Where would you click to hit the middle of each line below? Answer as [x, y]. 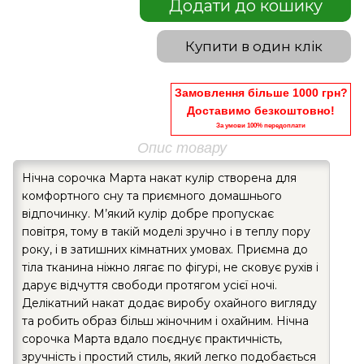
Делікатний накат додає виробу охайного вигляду [169, 303]
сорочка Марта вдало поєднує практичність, [152, 338]
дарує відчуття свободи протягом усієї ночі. [149, 285]
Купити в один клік [254, 46]
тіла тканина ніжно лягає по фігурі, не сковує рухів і [170, 267]
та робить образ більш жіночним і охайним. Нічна [165, 321]
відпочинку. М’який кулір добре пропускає [148, 213]
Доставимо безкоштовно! [261, 110]
